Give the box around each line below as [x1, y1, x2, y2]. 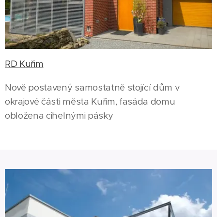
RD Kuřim [5, 58, 44, 69]
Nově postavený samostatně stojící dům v [5, 81, 180, 93]
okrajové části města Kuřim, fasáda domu [5, 95, 175, 107]
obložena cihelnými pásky [5, 109, 113, 121]
